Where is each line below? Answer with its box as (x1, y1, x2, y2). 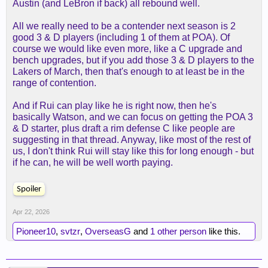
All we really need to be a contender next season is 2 (13, 21, 236, 31)
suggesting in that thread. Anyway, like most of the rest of (13, 135, 251, 145)
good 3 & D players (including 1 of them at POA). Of (13, 32, 230, 42)
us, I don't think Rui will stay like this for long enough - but (13, 146, 254, 156)
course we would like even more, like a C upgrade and (13, 44, 242, 54)
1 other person (150, 226, 206, 236)
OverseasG (85, 226, 131, 236)
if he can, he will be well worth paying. (13, 157, 173, 167)
